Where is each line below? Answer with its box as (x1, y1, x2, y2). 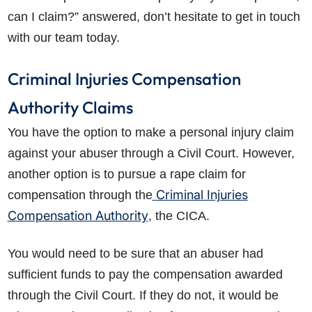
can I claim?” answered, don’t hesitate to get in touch (7, 10, 300, 24)
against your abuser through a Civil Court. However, (7, 146, 295, 161)
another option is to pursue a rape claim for (7, 167, 246, 182)
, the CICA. (148, 209, 210, 224)
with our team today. (7, 31, 120, 45)
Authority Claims (7, 97, 133, 118)
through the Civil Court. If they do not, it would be (7, 288, 279, 303)
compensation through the (7, 188, 153, 203)
